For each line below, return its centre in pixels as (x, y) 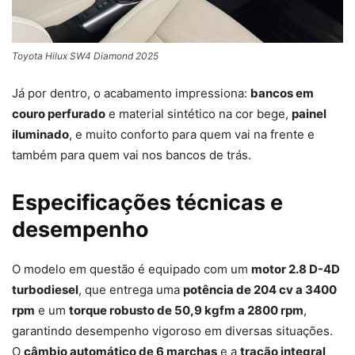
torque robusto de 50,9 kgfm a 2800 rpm (186, 311)
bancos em (282, 94)
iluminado (40, 135)
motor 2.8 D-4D (296, 269)
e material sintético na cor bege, (198, 114)
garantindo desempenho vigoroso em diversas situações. (172, 331)
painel (309, 114)
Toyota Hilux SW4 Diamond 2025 (85, 56)
